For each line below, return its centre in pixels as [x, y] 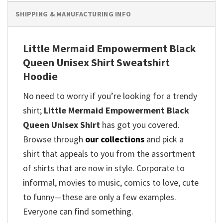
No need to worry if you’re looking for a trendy [110, 96]
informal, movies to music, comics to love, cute [111, 183]
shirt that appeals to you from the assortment [109, 154]
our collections [115, 139]
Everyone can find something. [78, 212]
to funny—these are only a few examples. [100, 197]
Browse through [54, 139]
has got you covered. [141, 125]
